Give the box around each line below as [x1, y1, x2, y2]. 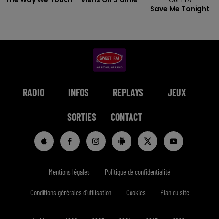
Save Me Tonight [150, 3, 210, 14]
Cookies [126, 187, 146, 197]
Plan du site [160, 187, 189, 197]
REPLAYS [113, 86, 143, 98]
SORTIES [67, 110, 96, 123]
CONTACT [110, 110, 142, 123]
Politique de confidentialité [105, 167, 170, 176]
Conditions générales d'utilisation [30, 187, 111, 197]
